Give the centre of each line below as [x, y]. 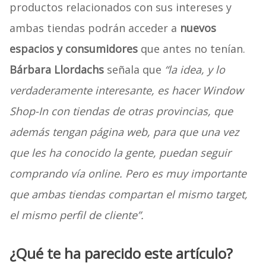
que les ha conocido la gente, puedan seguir [120, 153]
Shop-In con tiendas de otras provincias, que [121, 111]
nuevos [198, 28]
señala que [134, 70]
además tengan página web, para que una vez [124, 132]
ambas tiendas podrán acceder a [94, 28]
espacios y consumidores [73, 49]
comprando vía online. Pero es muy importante [128, 174]
